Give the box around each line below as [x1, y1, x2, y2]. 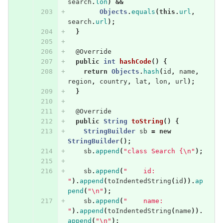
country [99, 77, 127, 85]
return [83, 67, 108, 75]
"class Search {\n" [123, 147, 195, 155]
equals [131, 7, 155, 15]
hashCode [119, 57, 151, 65]
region [67, 77, 92, 85]
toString [131, 117, 163, 125]
